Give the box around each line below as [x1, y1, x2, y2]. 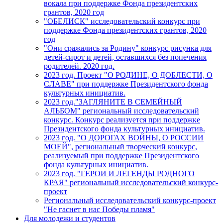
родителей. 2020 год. [44, 61, 114, 70]
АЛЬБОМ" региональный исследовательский [44, 106, 199, 115]
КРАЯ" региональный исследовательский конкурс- [44, 178, 218, 187]
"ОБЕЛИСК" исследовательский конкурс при [44, 16, 200, 25]
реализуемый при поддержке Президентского [44, 151, 199, 160]
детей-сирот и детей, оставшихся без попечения [44, 52, 207, 61]
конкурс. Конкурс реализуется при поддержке [44, 115, 200, 124]
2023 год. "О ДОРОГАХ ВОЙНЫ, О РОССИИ [44, 133, 204, 142]
